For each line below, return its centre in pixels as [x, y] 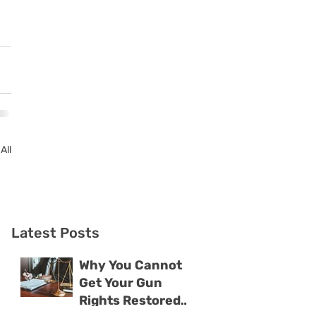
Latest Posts [55, 233]
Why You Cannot [130, 266]
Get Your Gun [121, 283]
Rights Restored [130, 301]
